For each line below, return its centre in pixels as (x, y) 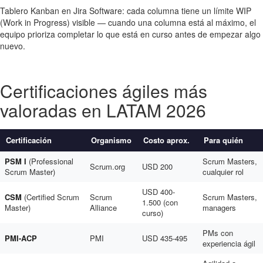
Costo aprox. (166, 140)
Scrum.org (107, 166)
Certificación (29, 140)
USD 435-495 (165, 238)
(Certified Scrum (50, 197)
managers (219, 208)
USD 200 (157, 166)
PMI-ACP (21, 238)
